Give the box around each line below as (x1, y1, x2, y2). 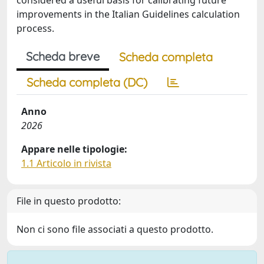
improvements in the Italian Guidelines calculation (16, 8, 240, 21)
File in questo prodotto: (16, 194, 121, 207)
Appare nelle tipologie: (21, 143, 127, 156)
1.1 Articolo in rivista (21, 157, 111, 170)
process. (16, 22, 54, 35)
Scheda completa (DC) (27, 75, 147, 90)
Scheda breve (26, 49, 100, 64)
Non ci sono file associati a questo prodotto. (16, 223, 213, 236)
